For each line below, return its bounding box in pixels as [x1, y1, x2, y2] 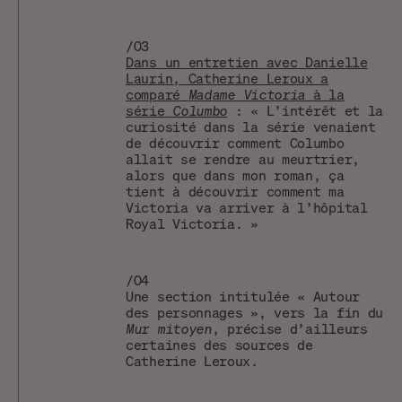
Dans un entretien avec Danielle [126, 52, 368, 71]
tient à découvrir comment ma [126, 181, 345, 200]
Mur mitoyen [126, 319, 212, 337]
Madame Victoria [188, 84, 306, 103]
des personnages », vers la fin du [126, 302, 384, 321]
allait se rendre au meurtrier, [126, 149, 360, 168]
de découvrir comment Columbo [126, 133, 345, 152]
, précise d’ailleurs [211, 319, 368, 337]
